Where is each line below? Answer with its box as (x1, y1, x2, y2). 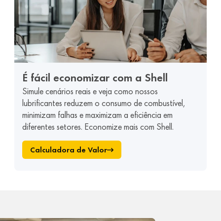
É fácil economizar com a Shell (22, 71, 168, 84)
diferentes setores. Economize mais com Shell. (22, 121, 174, 132)
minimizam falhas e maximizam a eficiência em (22, 110, 173, 120)
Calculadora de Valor (30, 145, 108, 154)
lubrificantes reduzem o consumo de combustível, (22, 98, 185, 109)
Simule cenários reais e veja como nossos (22, 86, 158, 97)
